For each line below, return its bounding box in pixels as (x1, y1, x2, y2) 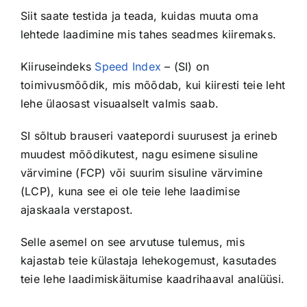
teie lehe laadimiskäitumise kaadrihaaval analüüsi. (20, 272, 284, 286)
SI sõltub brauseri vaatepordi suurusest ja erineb (20, 129, 278, 143)
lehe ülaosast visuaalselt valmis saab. (20, 97, 219, 111)
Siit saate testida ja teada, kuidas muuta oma (20, 9, 258, 23)
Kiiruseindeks (20, 60, 95, 74)
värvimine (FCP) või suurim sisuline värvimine (20, 166, 262, 180)
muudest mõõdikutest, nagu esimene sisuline (20, 147, 258, 162)
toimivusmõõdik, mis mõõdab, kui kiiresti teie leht (20, 78, 285, 93)
